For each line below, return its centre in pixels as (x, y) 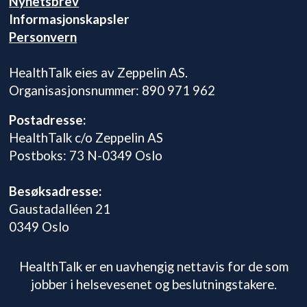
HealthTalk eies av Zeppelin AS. (99, 72)
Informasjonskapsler (70, 19)
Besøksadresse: (56, 191)
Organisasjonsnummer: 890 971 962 (112, 90)
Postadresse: (48, 120)
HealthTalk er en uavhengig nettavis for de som (153, 266)
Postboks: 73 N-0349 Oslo (86, 156)
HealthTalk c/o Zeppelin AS (86, 138)
